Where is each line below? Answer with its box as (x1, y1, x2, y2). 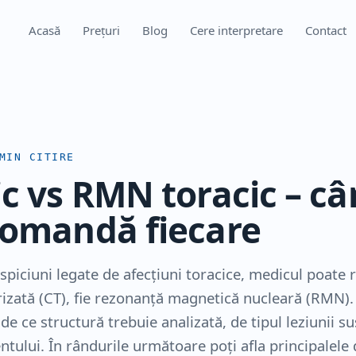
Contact (305, 22, 347, 38)
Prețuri (83, 22, 121, 38)
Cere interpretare (190, 22, 284, 38)
